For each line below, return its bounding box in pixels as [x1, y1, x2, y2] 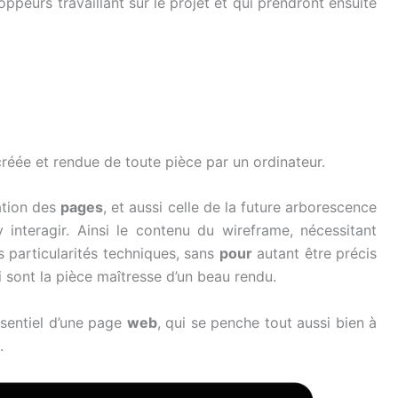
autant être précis [251, 244, 377, 263]
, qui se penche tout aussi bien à [156, 314, 377, 332]
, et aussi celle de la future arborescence [103, 198, 377, 217]
